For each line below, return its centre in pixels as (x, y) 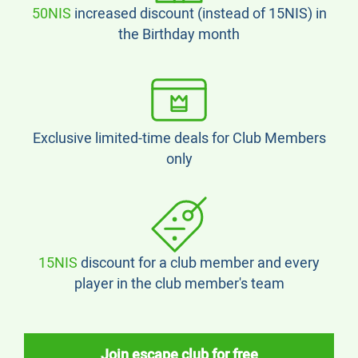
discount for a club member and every (199, 263)
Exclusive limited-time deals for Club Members (179, 139)
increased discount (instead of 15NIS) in (199, 14)
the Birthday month (179, 35)
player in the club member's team (179, 284)
